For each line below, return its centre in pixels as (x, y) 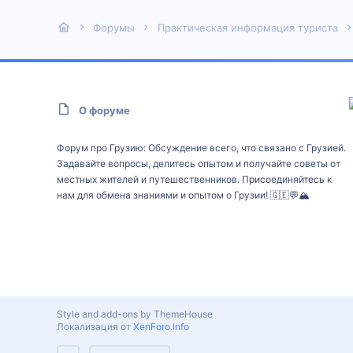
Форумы (114, 28)
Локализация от (95, 327)
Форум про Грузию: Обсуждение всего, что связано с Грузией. (201, 148)
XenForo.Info (161, 327)
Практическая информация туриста (247, 28)
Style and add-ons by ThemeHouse (135, 314)
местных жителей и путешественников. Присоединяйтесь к (194, 179)
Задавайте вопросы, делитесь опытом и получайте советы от (199, 163)
